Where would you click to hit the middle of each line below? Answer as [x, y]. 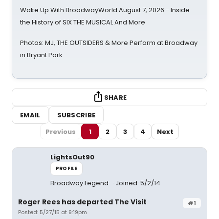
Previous [61, 131]
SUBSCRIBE [76, 115]
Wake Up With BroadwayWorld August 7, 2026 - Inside [105, 10]
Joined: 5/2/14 [138, 183]
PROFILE [67, 168]
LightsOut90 [72, 157]
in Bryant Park [41, 55]
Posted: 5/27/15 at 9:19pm [53, 212]
